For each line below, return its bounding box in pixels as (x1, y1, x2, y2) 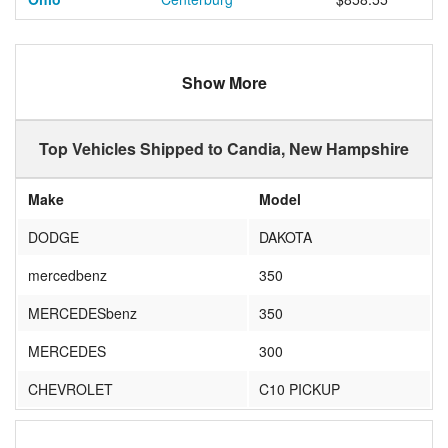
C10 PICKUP (259, 379, 340, 400)
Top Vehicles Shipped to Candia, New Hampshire (39, 137, 409, 161)
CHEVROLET (28, 379, 113, 400)
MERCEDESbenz (28, 303, 137, 324)
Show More (181, 71, 267, 95)
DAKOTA (259, 227, 312, 248)
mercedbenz (28, 265, 107, 286)
